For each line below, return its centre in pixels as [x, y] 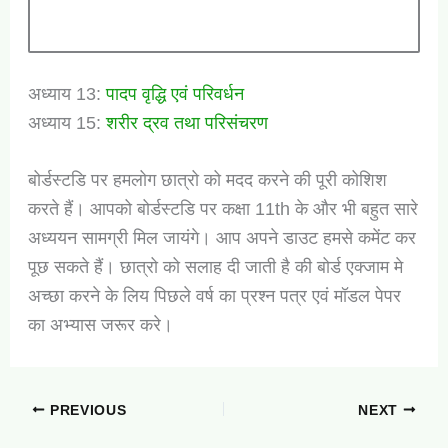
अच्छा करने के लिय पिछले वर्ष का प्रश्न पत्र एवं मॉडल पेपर [214, 296]
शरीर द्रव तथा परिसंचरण [186, 122]
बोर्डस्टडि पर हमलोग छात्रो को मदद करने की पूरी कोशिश [207, 180]
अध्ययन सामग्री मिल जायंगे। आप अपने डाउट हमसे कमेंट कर [221, 238]
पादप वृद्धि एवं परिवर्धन [174, 93]
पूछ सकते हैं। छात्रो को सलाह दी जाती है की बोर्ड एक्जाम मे [215, 267]
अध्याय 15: [66, 122]
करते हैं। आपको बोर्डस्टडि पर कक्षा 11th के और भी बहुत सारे [222, 209]
